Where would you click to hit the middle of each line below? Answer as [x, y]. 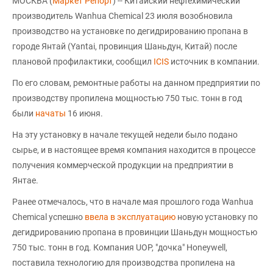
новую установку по [217, 217]
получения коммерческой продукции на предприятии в [123, 165]
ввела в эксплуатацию [130, 217]
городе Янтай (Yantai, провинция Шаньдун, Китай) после [125, 46]
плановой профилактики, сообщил [83, 62]
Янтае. [25, 180]
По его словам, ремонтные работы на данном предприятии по [136, 83]
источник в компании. [214, 62]
